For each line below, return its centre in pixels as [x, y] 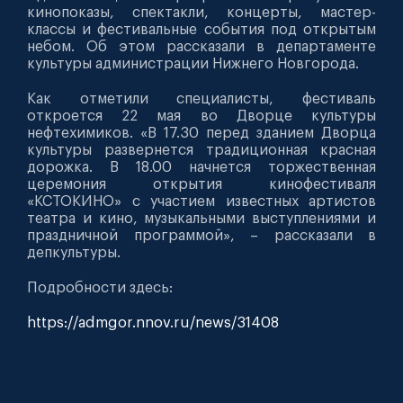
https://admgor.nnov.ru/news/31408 [153, 322]
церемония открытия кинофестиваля [201, 184]
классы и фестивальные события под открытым [201, 29]
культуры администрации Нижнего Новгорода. [193, 63]
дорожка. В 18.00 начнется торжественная [201, 167]
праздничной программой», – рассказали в [201, 235]
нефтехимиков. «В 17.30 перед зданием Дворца [201, 133]
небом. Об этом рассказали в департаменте [201, 46]
